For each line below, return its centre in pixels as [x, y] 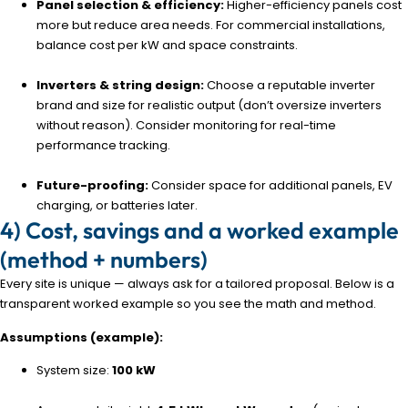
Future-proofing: [92, 186]
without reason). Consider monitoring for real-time [186, 126]
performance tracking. [103, 146]
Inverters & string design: [120, 86]
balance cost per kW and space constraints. [167, 46]
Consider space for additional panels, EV [270, 186]
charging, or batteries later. [117, 206]
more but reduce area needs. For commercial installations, [211, 25]
